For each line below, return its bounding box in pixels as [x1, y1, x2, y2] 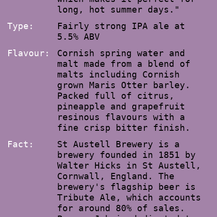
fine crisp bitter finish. [57, 123, 190, 133]
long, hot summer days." [57, 4, 180, 15]
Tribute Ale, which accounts [57, 192, 201, 202]
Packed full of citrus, [57, 91, 174, 101]
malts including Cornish [57, 69, 180, 79]
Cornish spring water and [57, 48, 185, 58]
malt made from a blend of [57, 59, 190, 69]
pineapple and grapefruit [57, 101, 185, 111]
